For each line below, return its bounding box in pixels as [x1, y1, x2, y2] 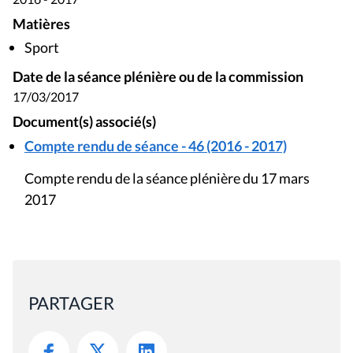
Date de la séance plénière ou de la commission [13, 69, 303, 86]
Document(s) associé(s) [13, 113, 156, 131]
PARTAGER [28, 292, 114, 314]
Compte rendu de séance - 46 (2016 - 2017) [24, 137, 287, 155]
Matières [13, 15, 70, 32]
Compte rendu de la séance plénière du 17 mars [24, 169, 310, 188]
